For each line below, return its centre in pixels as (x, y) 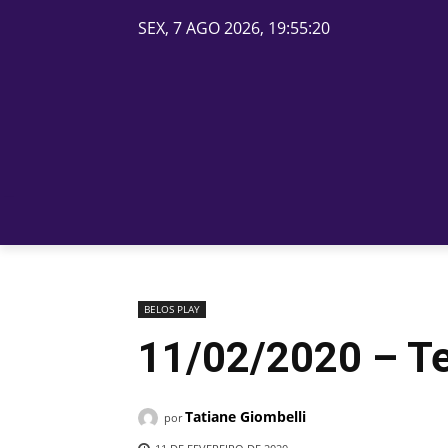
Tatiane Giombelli (245, 417)
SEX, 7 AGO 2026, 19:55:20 (234, 28)
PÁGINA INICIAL (314, 221)
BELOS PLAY (172, 309)
